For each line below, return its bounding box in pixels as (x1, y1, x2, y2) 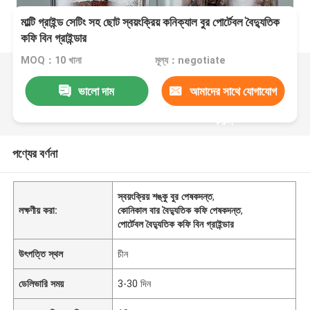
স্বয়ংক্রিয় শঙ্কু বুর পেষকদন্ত (118, 190, 213, 202)
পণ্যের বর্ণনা (12, 146, 57, 161)
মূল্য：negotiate (154, 55, 226, 66)
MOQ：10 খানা (21, 55, 82, 66)
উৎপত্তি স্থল (19, 248, 64, 259)
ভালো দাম (78, 84, 115, 98)
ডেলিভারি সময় (19, 277, 64, 289)
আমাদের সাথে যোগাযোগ (189, 84, 277, 98)
